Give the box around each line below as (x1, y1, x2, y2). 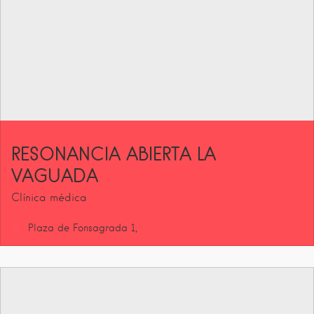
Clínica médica (11, 191, 87, 204)
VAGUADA (11, 164, 98, 186)
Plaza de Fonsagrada (28, 221, 128, 233)
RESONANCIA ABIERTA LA (11, 142, 216, 164)
